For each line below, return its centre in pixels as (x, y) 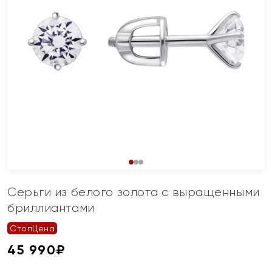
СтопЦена (32, 228)
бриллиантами (51, 208)
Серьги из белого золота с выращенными (134, 192)
